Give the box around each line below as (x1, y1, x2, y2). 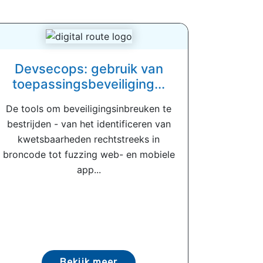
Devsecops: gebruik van (14, 61, 163, 77)
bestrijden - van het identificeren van (6, 118, 171, 130)
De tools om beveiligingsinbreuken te (6, 103, 171, 115)
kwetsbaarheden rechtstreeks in (18, 133, 160, 146)
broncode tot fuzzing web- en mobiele (2, 149, 175, 161)
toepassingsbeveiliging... (12, 76, 165, 92)
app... (76, 164, 101, 176)
